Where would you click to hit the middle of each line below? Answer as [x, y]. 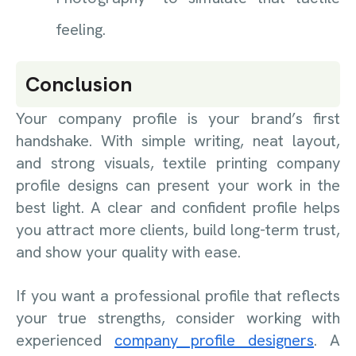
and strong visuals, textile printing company [178, 163]
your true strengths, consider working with [178, 317]
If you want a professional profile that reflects [178, 295]
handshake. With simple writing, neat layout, [178, 141]
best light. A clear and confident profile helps [178, 208]
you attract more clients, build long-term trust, [178, 230]
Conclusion [79, 85]
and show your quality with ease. [128, 252]
